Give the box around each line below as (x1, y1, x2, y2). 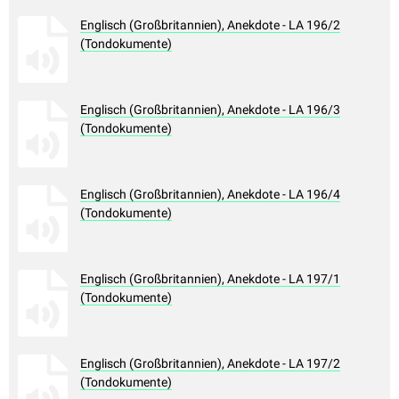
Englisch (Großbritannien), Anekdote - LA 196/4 (80, 187, 340, 202)
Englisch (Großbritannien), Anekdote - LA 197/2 (80, 356, 340, 371)
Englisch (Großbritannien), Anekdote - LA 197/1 (80, 272, 340, 287)
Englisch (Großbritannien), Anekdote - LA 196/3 (80, 102, 340, 118)
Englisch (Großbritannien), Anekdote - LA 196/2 (80, 18, 340, 33)
